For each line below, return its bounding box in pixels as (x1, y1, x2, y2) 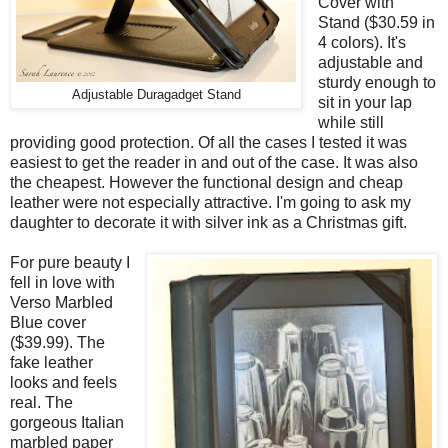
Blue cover (10, 313, 86, 331)
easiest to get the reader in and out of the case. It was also (10, 153, 418, 171)
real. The (10, 393, 73, 411)
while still (317, 113, 384, 131)
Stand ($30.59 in (317, 13, 435, 31)
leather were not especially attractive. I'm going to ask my (10, 193, 411, 211)
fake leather (10, 353, 93, 371)
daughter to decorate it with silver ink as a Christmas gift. (10, 213, 407, 231)
